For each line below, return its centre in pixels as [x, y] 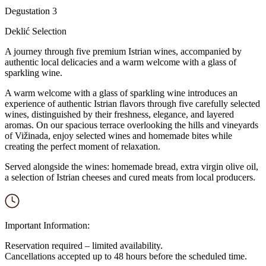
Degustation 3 [31, 11]
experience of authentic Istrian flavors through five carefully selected [132, 104]
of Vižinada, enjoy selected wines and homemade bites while [118, 136]
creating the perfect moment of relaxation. [83, 146]
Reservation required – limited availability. [84, 246]
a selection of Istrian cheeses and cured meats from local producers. [131, 177]
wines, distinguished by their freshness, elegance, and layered [119, 114]
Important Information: [47, 225]
